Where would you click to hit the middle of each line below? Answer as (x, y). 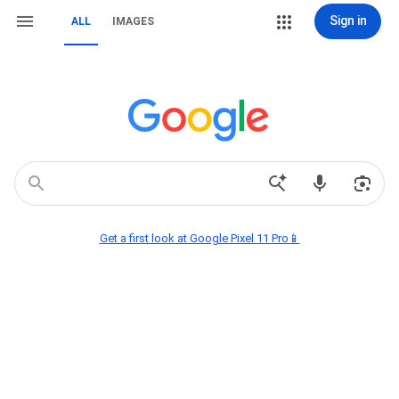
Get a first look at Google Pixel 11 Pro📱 (199, 238)
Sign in (348, 20)
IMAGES (133, 21)
